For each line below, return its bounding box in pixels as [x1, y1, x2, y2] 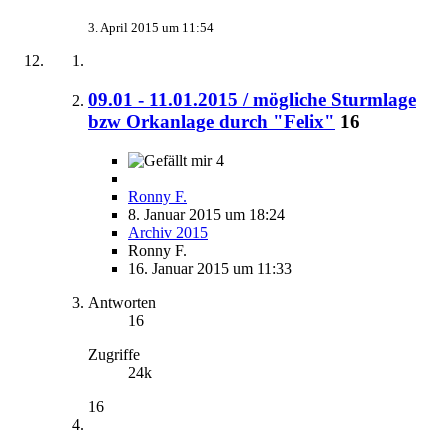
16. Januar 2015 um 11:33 [128, 259, 292, 277]
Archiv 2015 [128, 223, 208, 241]
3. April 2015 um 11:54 [88, 20, 214, 36]
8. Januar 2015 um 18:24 [128, 205, 285, 223]
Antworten [88, 293, 156, 311]
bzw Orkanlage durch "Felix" [88, 110, 335, 132]
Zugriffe [88, 345, 140, 363]
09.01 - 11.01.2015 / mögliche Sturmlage [88, 88, 416, 110]
